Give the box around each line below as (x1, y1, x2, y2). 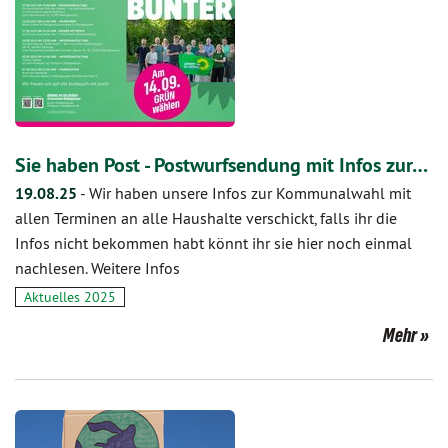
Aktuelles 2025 (24, 288, 116, 306)
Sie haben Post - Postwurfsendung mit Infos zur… (15, 152, 428, 178)
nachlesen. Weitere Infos (15, 258, 180, 278)
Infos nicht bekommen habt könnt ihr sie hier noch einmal (15, 233, 412, 253)
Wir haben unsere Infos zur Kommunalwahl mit (89, 183, 411, 203)
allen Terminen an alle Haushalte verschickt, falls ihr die (15, 208, 397, 228)
